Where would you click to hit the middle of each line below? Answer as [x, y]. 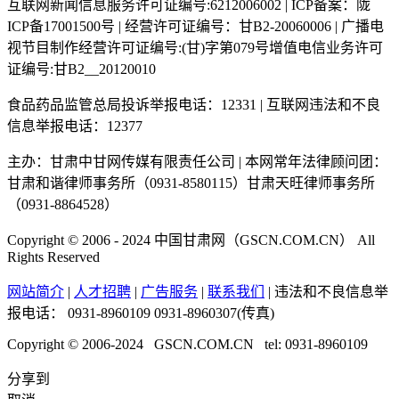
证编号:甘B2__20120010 [81, 69]
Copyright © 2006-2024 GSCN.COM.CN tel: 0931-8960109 [187, 344]
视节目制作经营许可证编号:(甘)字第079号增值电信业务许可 [195, 47]
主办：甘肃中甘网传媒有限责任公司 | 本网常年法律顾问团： [197, 161]
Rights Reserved [53, 256]
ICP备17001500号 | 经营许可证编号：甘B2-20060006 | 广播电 [195, 26]
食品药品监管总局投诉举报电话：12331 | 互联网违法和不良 [194, 104]
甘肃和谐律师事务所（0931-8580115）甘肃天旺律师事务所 [191, 183]
